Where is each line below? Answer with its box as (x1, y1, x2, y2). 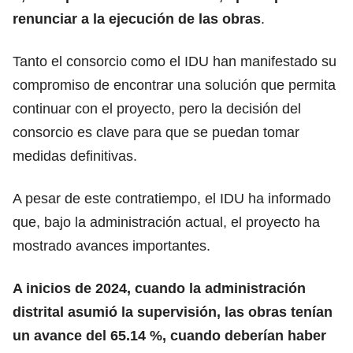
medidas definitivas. (13, 147, 137, 164)
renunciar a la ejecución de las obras (13, 10, 261, 27)
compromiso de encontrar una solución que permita (13, 76, 336, 93)
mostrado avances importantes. (13, 237, 210, 254)
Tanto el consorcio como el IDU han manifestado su (13, 53, 336, 69)
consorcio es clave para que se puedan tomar (13, 124, 299, 140)
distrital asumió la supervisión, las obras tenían (13, 303, 333, 320)
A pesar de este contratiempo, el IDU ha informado (13, 190, 331, 206)
